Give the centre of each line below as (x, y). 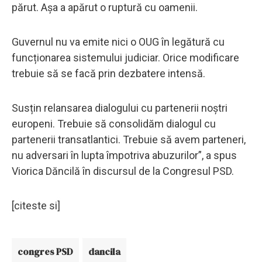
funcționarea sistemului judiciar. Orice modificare (125, 57)
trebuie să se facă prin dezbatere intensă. (108, 73)
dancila (104, 251)
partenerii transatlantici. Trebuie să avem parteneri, (129, 139)
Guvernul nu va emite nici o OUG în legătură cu (118, 42)
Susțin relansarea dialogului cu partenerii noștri (120, 108)
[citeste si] (36, 205)
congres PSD (45, 251)
